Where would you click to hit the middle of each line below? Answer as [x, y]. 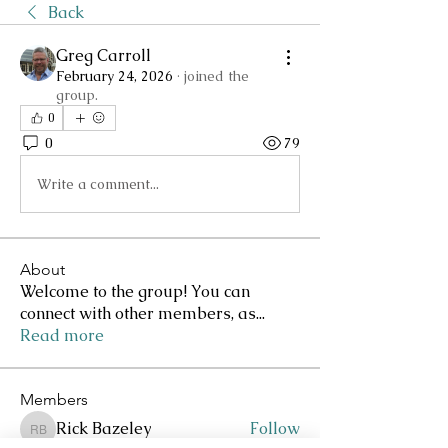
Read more [62, 335]
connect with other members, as [138, 313]
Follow [275, 428]
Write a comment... [98, 183]
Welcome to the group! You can [135, 291]
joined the [216, 76]
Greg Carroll [103, 55]
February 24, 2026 [114, 76]
